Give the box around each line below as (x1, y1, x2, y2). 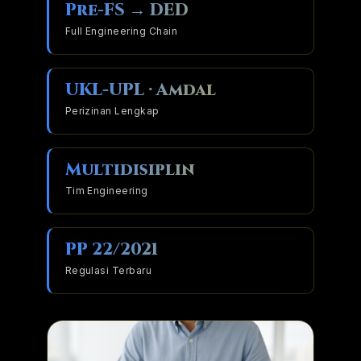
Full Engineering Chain (64, 24, 178, 37)
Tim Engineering (64, 184, 148, 197)
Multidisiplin (64, 158, 195, 181)
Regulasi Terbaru (64, 263, 152, 276)
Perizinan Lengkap (64, 104, 160, 117)
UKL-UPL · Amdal (64, 78, 216, 102)
